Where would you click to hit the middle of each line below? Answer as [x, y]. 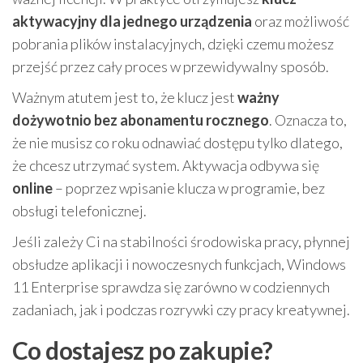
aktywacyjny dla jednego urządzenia [132, 21]
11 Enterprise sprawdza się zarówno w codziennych [171, 287]
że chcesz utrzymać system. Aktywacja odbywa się [166, 165]
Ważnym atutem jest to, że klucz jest [125, 97]
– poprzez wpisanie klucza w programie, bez [189, 188]
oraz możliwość [301, 21]
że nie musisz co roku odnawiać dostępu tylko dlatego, [177, 143]
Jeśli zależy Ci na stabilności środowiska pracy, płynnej [181, 241]
